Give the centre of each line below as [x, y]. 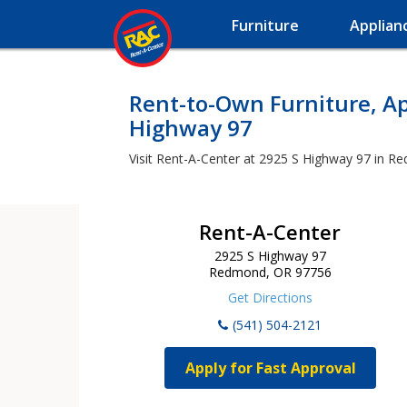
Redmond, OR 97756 [270, 272]
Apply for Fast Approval [270, 368]
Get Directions [270, 298]
